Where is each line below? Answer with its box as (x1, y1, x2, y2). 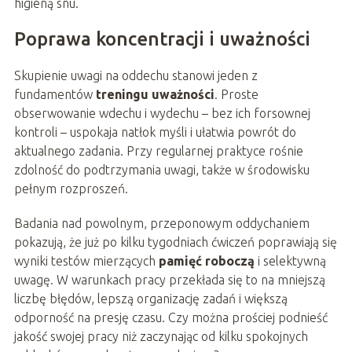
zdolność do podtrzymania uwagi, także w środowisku (13, 163, 310, 178)
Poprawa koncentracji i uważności (13, 28, 310, 50)
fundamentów (13, 87, 96, 102)
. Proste (214, 87, 258, 102)
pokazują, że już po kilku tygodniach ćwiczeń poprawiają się (13, 235, 337, 250)
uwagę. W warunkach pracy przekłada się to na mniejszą (13, 273, 325, 288)
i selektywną (254, 254, 326, 269)
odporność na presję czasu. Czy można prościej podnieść (13, 310, 328, 325)
